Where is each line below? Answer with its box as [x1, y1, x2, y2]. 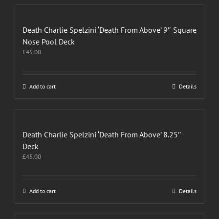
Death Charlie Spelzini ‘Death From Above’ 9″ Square [22, 25, 197, 35]
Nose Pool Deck [22, 37, 75, 46]
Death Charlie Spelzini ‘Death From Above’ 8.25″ [22, 130, 181, 139]
